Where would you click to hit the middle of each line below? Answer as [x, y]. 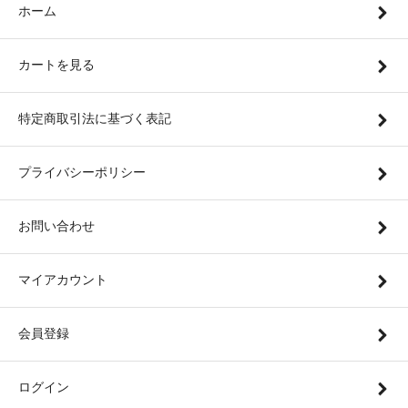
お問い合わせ [56, 226]
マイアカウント [63, 280]
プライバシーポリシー [82, 173]
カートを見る [56, 65]
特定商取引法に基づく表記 [95, 119]
